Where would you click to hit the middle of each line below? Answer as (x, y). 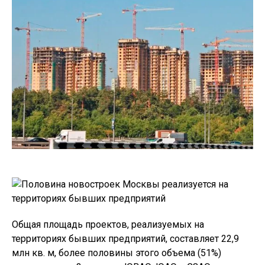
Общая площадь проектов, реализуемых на (108, 225)
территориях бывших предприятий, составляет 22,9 (125, 239)
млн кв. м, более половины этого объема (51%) (117, 253)
